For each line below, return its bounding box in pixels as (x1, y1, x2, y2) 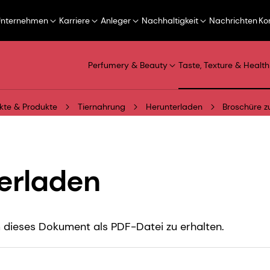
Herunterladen (146, 101, 202, 113)
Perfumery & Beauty (88, 60, 168, 71)
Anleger (101, 15, 131, 26)
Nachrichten (209, 15, 257, 26)
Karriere (59, 15, 90, 26)
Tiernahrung (78, 101, 125, 113)
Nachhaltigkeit (142, 15, 198, 26)
